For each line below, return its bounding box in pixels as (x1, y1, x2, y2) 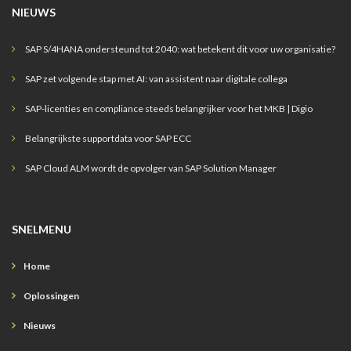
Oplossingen (24, 290, 79, 302)
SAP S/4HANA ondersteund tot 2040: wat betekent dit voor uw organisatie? (25, 43, 335, 55)
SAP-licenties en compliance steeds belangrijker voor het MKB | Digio (25, 103, 313, 114)
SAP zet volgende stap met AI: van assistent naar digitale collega (25, 73, 288, 85)
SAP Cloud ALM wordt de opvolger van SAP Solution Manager (25, 162, 277, 174)
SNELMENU (12, 223, 71, 236)
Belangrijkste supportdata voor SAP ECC (25, 132, 191, 144)
